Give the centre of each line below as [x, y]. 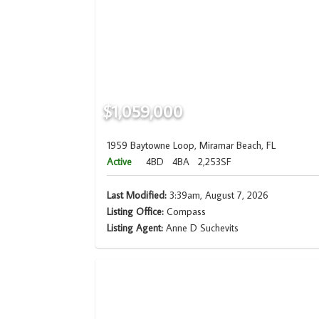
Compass [185, 212]
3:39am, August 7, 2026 [218, 195]
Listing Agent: [137, 228]
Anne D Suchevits [203, 228]
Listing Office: [136, 212]
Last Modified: [137, 195]
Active [120, 162]
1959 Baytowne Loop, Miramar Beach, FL [192, 146]
